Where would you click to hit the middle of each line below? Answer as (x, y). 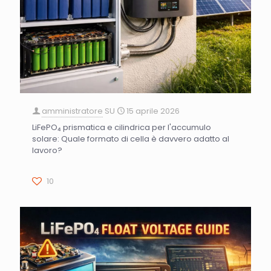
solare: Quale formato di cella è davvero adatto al (131, 139)
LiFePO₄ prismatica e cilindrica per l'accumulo (122, 127)
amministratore (72, 111)
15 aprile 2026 (153, 111)
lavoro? (47, 150)
